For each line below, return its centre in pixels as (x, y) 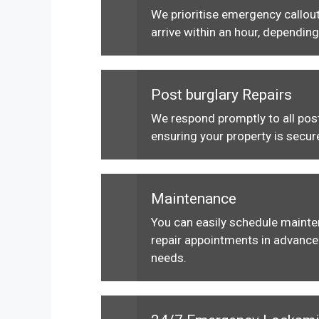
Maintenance (194, 199)
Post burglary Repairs (221, 95)
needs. (169, 258)
